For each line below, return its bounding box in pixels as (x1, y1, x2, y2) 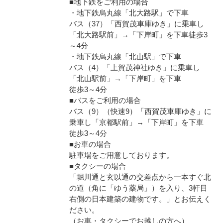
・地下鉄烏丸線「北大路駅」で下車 (69, 8, 189, 17)
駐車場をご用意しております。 (69, 151, 174, 159)
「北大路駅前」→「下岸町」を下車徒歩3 (69, 30, 208, 39)
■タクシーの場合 (69, 162, 126, 170)
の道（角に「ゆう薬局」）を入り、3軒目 (69, 184, 208, 192)
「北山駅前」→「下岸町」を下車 (69, 74, 181, 83)
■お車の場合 (69, 140, 111, 148)
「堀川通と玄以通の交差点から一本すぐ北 (69, 173, 211, 181)
